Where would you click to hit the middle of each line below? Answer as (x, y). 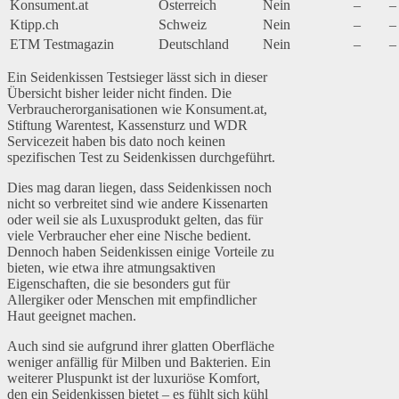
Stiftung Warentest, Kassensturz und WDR (127, 126)
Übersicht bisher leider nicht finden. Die (119, 94)
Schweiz (183, 25)
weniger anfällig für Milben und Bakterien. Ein (139, 362)
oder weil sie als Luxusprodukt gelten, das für (135, 220)
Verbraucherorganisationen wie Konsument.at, (137, 110)
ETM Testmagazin (62, 45)
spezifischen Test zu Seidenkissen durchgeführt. (141, 158)
